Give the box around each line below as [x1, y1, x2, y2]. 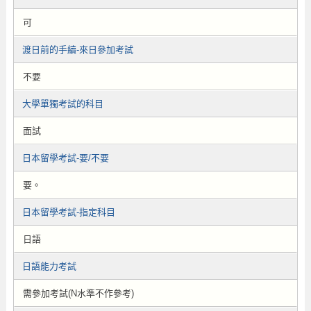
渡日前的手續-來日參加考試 [22, 44, 133, 55]
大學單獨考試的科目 [22, 99, 103, 109]
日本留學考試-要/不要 [22, 153, 109, 163]
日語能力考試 [22, 261, 76, 271]
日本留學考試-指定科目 [22, 207, 115, 217]
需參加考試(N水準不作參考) [22, 288, 134, 299]
